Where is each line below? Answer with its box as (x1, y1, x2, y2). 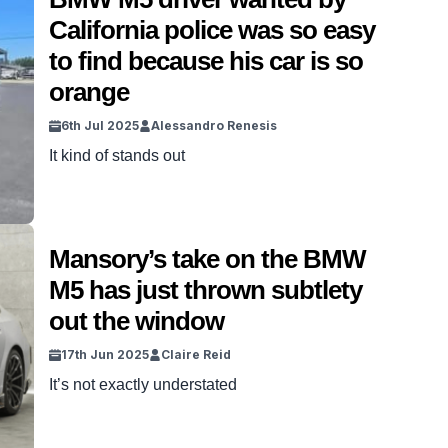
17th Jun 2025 (61, 347, 149, 362)
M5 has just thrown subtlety (49, 275, 362, 305)
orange (49, 77, 129, 107)
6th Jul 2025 (61, 118, 139, 133)
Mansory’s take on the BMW (49, 244, 366, 274)
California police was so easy (49, 15, 375, 45)
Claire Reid (161, 347, 231, 362)
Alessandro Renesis (151, 118, 277, 133)
